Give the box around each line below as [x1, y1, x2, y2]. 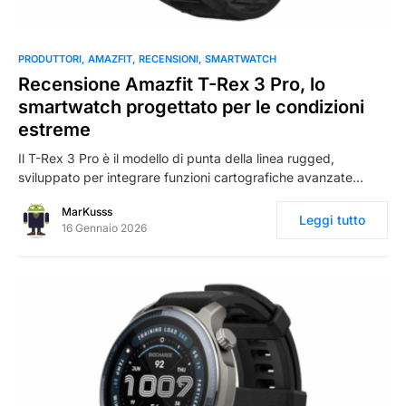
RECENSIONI [139, 53, 198, 66]
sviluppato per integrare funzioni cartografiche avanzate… [18, 169, 363, 186]
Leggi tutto [299, 212, 365, 228]
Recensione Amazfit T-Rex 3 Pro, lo [18, 73, 325, 96]
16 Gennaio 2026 [62, 221, 147, 236]
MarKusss [62, 205, 112, 219]
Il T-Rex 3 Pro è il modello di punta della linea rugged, [18, 150, 334, 167]
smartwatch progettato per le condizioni [18, 96, 364, 119]
